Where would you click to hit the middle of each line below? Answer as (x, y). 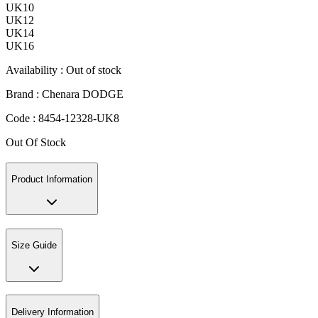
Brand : (24, 94)
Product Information (52, 179)
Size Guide (34, 246)
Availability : (36, 70)
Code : (22, 118)
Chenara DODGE (83, 94)
